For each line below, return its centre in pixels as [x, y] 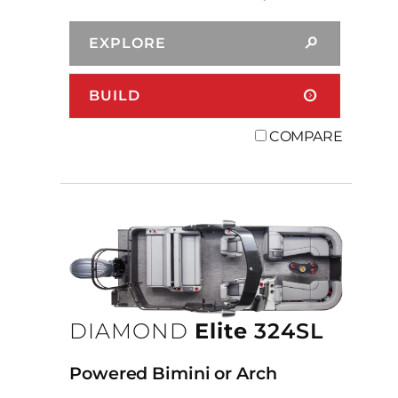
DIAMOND [129, 330]
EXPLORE [127, 43]
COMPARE [306, 136]
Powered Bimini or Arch [173, 374]
